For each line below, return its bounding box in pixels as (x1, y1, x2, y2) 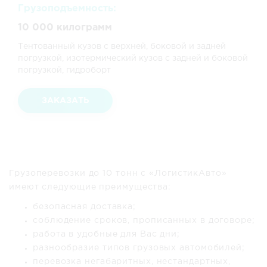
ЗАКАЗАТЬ (42, 97, 89, 104)
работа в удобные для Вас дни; (33, 230, 181, 238)
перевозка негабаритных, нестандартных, (33, 257, 231, 265)
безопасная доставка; (33, 203, 136, 210)
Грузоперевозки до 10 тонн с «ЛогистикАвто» (9, 169, 227, 177)
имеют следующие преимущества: (9, 183, 172, 191)
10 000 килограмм (18, 23, 112, 32)
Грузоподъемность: (18, 4, 116, 13)
